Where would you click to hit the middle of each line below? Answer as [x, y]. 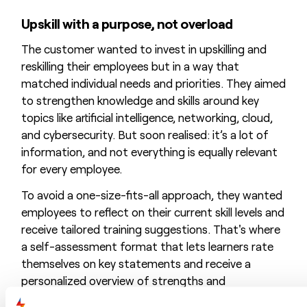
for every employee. [71, 168]
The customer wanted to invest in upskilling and [144, 48]
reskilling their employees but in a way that [130, 65]
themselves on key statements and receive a [136, 263]
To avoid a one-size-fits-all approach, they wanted [151, 195]
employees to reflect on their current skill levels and [152, 212]
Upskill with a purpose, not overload [127, 24]
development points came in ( [97, 298]
